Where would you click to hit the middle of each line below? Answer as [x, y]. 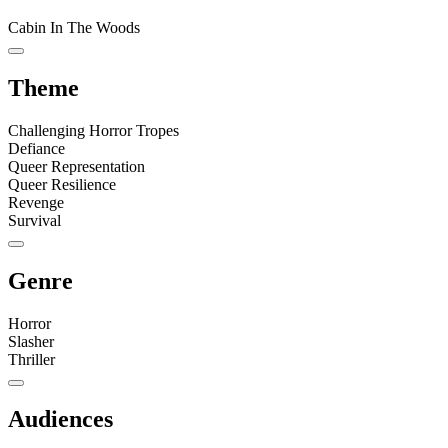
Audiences [60, 419]
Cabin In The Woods [74, 27]
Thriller [31, 359]
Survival [34, 220]
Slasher [31, 341]
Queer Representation [76, 166]
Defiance [36, 148]
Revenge [36, 202]
